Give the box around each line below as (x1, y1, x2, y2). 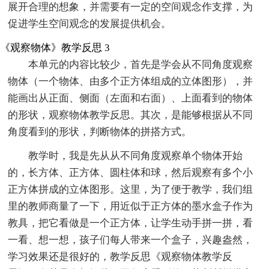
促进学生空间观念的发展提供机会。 (8, 17, 172, 29)
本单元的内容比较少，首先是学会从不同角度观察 (28, 58, 253, 70)
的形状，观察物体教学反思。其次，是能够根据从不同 (8, 109, 253, 121)
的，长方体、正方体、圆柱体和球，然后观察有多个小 (8, 166, 253, 178)
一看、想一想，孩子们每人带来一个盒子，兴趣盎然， (8, 234, 253, 246)
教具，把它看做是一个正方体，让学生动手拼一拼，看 (8, 217, 253, 229)
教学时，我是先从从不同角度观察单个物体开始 (28, 150, 243, 162)
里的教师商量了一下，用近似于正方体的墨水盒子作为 (8, 200, 253, 212)
